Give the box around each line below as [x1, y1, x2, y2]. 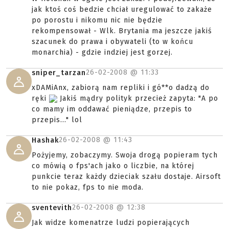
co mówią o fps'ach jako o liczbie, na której [32, 162, 194, 170]
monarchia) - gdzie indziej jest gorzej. [32, 48, 173, 57]
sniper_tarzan [32, 68, 86, 77]
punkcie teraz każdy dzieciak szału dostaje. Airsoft [32, 172, 221, 181]
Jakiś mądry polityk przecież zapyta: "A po [57, 94, 218, 103]
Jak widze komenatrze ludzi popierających [32, 218, 190, 227]
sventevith [32, 203, 72, 212]
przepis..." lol [32, 116, 82, 124]
